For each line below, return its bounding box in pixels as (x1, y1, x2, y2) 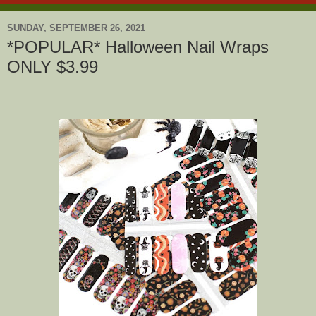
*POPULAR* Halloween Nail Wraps (7, 37, 269, 56)
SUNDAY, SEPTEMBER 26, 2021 (7, 22, 145, 33)
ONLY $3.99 (7, 57, 98, 76)
